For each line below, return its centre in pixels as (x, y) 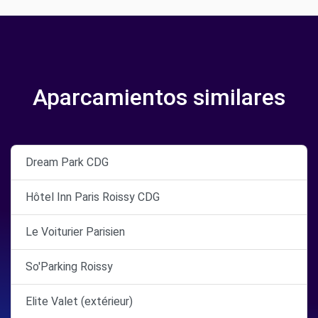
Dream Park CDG (67, 162)
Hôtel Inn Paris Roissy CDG (93, 197)
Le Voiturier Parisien (75, 232)
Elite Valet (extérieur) (79, 301)
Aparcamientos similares (159, 97)
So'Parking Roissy (69, 267)
